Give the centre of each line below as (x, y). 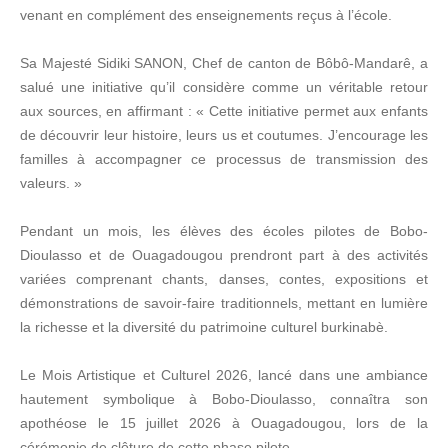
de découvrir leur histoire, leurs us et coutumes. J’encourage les (224, 135)
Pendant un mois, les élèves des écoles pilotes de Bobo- (224, 231)
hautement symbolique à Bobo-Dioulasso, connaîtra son (224, 399)
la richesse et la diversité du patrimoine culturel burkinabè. (204, 327)
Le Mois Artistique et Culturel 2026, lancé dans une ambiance (224, 375)
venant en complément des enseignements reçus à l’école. (206, 15)
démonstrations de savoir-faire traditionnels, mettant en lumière (224, 303)
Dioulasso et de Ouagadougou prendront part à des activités (224, 255)
